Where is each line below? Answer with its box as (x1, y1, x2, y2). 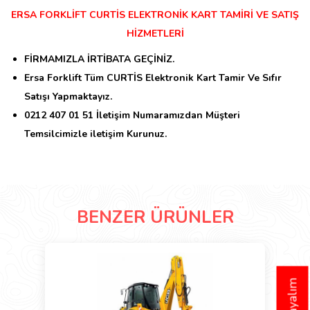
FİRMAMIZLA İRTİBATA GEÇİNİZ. (24, 53, 174, 66)
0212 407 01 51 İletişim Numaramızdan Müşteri (24, 109, 240, 122)
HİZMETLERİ (126, 27, 184, 40)
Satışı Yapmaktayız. (24, 90, 112, 103)
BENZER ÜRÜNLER (76, 206, 234, 229)
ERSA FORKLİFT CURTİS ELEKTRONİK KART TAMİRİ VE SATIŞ (11, 8, 299, 21)
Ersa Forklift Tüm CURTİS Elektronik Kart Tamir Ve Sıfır (24, 71, 282, 84)
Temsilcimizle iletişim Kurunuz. (24, 127, 167, 140)
